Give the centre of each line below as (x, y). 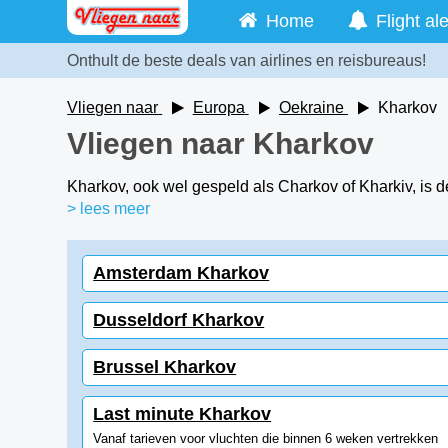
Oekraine (312, 107)
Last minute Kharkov (182, 414)
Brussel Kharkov (165, 367)
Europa (218, 107)
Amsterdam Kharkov (181, 273)
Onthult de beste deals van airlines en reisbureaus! (247, 60)
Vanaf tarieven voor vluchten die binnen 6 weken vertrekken (266, 438)
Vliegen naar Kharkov (221, 143)
